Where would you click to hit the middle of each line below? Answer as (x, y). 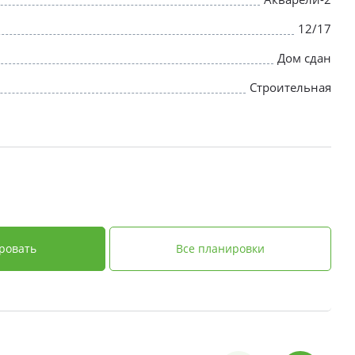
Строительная (290, 87)
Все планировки (220, 248)
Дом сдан (304, 58)
